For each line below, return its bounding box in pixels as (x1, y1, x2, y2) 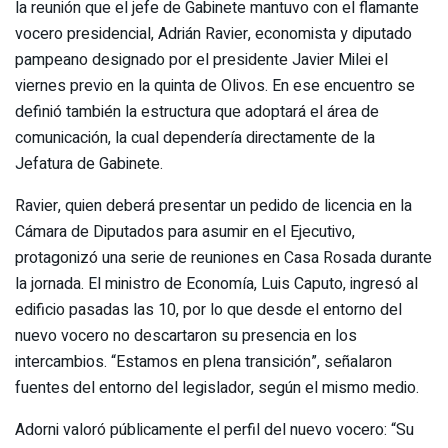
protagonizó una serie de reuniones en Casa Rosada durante (15, 245, 432, 270)
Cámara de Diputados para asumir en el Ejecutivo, (15, 219, 355, 244)
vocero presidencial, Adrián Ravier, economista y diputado (15, 21, 412, 46)
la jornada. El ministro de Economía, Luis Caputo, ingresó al (15, 271, 418, 296)
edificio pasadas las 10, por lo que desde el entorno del (15, 297, 402, 322)
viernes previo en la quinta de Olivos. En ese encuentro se (15, 73, 415, 98)
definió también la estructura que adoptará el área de (15, 99, 379, 124)
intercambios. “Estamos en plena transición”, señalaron (15, 349, 392, 374)
